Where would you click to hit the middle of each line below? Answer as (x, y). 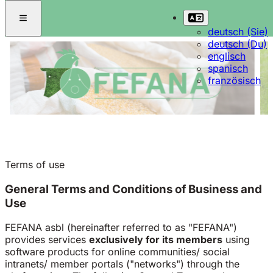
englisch (227, 56)
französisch (234, 80)
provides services (47, 240)
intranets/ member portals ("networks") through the (122, 264)
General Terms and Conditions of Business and (133, 189)
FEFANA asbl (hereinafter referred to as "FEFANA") (121, 228)
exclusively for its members (156, 240)
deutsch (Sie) (238, 32)
